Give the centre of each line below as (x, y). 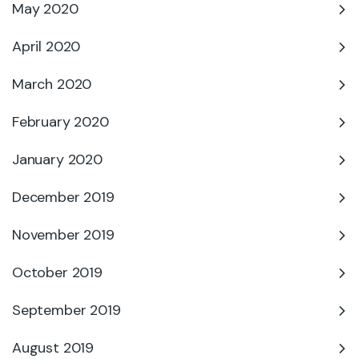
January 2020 (57, 159)
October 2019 (57, 272)
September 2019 (67, 310)
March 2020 (52, 84)
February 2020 (61, 122)
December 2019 (63, 197)
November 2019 (63, 235)
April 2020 (46, 46)
